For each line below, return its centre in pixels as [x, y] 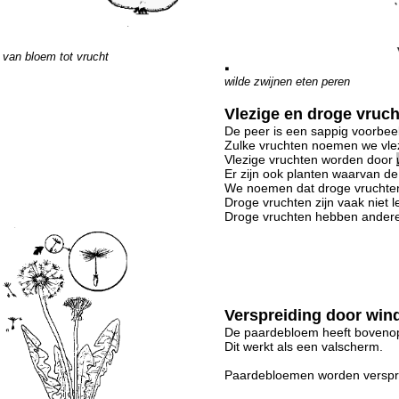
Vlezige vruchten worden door [310, 159]
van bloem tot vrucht [56, 57]
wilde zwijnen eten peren [287, 81]
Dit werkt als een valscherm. [304, 346]
